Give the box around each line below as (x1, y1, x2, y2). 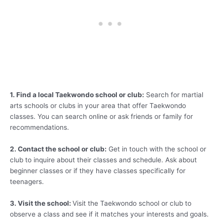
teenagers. (10, 177, 44, 185)
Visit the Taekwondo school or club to (73, 199, 191, 207)
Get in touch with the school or (107, 145, 206, 153)
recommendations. (10, 123, 69, 132)
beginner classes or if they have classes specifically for (10, 166, 185, 175)
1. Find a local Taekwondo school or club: (10, 91, 144, 99)
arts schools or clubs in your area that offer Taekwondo (10, 102, 186, 110)
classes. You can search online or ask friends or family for (10, 112, 193, 121)
